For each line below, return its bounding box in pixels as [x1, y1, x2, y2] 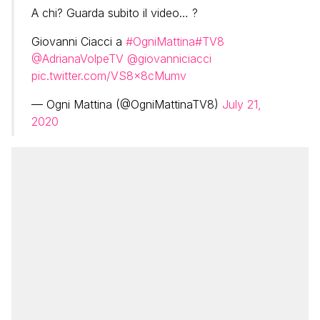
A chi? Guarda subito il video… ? [31, 5, 198, 20]
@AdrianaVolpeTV [31, 51, 124, 66]
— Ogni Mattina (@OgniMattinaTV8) [31, 96, 222, 111]
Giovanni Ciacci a [31, 34, 126, 49]
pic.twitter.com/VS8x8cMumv [31, 68, 186, 83]
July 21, [222, 96, 261, 111]
